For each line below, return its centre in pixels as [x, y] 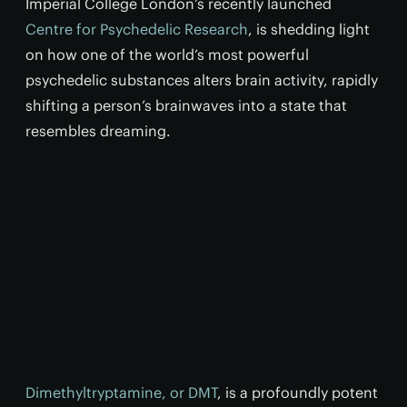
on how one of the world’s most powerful [167, 55]
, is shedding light [309, 29]
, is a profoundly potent [298, 392]
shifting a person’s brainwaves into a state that [186, 105]
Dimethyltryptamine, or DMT [121, 392]
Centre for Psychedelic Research [137, 29]
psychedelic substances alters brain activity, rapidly [202, 80]
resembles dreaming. [98, 131]
